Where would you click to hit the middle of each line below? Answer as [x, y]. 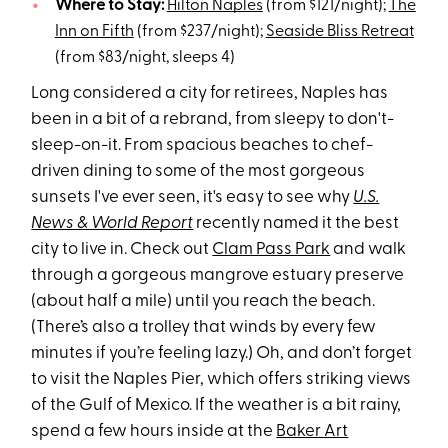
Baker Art [312, 432]
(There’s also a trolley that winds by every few [204, 328]
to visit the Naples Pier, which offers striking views [221, 380]
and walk [368, 250]
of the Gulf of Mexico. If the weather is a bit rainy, [216, 406]
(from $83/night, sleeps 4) [144, 58]
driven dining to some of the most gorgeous [198, 172]
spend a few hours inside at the [154, 432]
